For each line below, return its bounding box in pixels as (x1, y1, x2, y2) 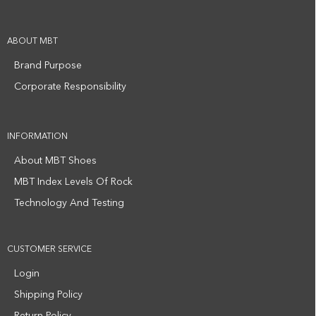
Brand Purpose (14, 61, 82, 71)
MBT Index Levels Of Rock (14, 177, 133, 187)
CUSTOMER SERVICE (7, 245, 92, 254)
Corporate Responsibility (14, 82, 126, 92)
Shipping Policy (14, 290, 83, 300)
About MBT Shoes (14, 156, 97, 166)
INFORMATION (7, 133, 68, 141)
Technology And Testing (14, 198, 124, 208)
